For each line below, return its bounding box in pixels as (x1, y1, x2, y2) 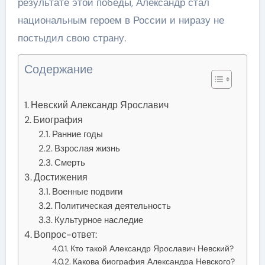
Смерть (54, 156, 86, 169)
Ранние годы (52, 128, 104, 140)
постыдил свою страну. (17, 31, 126, 44)
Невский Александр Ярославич (30, 98, 169, 111)
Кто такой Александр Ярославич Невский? (70, 243, 234, 254)
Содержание (24, 61, 93, 77)
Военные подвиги (52, 185, 123, 198)
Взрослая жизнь (54, 142, 121, 154)
